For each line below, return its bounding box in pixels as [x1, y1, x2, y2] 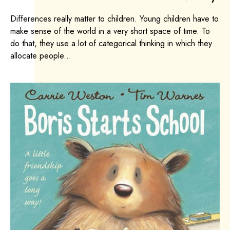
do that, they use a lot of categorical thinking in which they [10, 37, 212, 49]
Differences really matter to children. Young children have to [10, 12, 219, 25]
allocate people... [10, 49, 71, 62]
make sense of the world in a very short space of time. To [10, 25, 210, 37]
